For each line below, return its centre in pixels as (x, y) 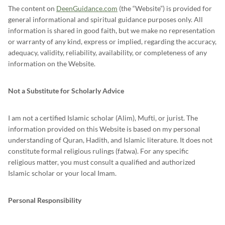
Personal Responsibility (45, 200)
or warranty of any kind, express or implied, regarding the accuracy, (112, 41)
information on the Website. (52, 64)
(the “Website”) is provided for (165, 8)
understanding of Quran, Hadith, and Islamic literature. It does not (110, 140)
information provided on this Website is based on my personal (104, 129)
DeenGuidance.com (87, 8)
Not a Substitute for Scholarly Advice (66, 91)
